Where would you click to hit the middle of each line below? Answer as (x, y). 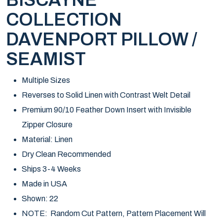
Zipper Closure (47, 125)
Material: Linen (47, 139)
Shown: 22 (40, 199)
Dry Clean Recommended (66, 154)
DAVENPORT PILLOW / (102, 39)
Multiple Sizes (46, 80)
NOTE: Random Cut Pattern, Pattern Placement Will (114, 213)
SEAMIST (46, 59)
